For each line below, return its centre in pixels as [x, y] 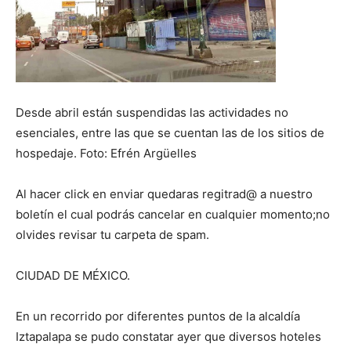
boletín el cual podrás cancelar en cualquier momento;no [173, 214]
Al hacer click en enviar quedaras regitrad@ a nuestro [164, 194]
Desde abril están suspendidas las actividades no [152, 112]
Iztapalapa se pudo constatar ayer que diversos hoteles [168, 337]
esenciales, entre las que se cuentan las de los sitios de [170, 133]
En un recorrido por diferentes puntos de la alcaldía [158, 316]
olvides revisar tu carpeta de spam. [112, 235]
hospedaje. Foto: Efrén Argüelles [106, 153]
